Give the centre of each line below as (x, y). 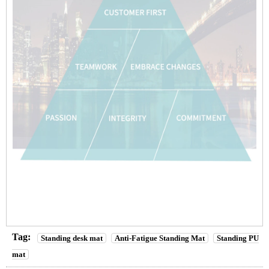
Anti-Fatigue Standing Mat (160, 238)
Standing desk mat (72, 238)
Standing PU (238, 238)
